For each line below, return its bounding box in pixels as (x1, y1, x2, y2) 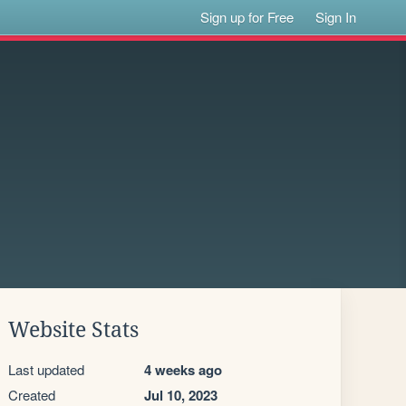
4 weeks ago (144, 360, 222, 380)
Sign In (315, 7, 357, 26)
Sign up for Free (200, 7, 295, 26)
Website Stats (8, 318, 139, 342)
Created (8, 385, 55, 404)
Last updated (8, 360, 84, 379)
